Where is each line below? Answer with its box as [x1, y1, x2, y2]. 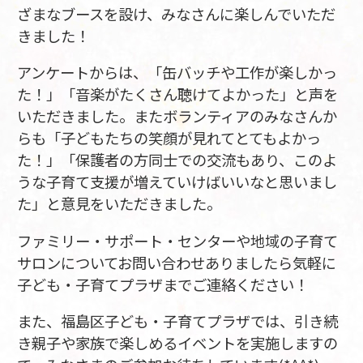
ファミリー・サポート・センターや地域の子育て [16, 229, 338, 251]
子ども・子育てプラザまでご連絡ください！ [16, 273, 309, 295]
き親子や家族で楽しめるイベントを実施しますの [16, 332, 338, 354]
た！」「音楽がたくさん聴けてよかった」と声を [16, 83, 338, 105]
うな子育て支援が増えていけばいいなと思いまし [16, 171, 337, 193]
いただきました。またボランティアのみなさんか [16, 105, 337, 127]
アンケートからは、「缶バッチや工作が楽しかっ [16, 62, 337, 83]
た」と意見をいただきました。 [16, 193, 221, 215]
